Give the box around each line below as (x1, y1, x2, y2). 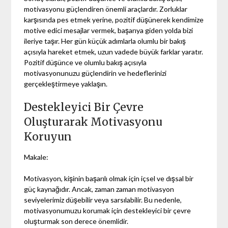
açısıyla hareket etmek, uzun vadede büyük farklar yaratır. (24, 47, 204, 56)
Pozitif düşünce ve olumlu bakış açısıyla (24, 58, 147, 67)
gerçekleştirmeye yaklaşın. (24, 79, 108, 88)
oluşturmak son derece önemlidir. (24, 216, 129, 225)
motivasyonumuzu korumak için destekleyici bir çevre (24, 206, 191, 215)
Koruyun (24, 129, 72, 144)
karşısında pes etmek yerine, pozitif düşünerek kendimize (24, 15, 204, 24)
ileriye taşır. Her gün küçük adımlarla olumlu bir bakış (24, 36, 186, 45)
